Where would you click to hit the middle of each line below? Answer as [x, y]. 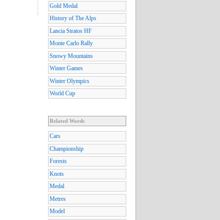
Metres [58, 199]
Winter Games [66, 69]
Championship [67, 149]
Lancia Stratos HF [71, 31]
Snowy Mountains [71, 56]
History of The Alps [73, 18]
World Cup [62, 94]
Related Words [67, 121]
